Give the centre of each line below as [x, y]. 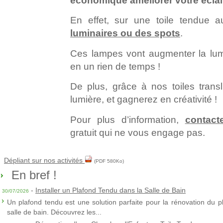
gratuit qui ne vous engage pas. [138, 132]
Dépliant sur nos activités [44, 160]
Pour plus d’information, [128, 119]
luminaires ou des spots [125, 33]
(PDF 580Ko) [108, 161]
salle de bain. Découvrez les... [54, 212]
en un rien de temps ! [115, 66]
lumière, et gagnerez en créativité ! [144, 100]
